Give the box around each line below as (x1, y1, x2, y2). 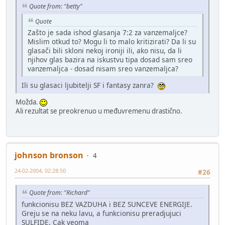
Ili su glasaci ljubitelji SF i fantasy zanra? (22, 80, 158, 90)
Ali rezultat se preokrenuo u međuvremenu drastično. (16, 106, 182, 116)
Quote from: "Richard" (29, 188, 90, 197)
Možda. (16, 97, 40, 107)
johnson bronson (15, 149, 83, 161)
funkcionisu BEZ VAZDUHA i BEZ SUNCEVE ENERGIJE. (22, 199, 192, 209)
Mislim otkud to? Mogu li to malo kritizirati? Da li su (28, 37, 196, 47)
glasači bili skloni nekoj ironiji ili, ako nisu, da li (28, 46, 182, 56)
